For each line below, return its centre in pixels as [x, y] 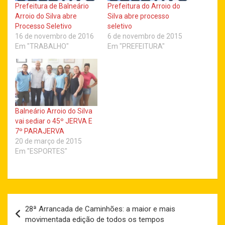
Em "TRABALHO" [42, 46]
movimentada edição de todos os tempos [95, 219]
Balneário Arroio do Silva [54, 111]
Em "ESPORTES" [41, 151]
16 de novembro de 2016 [54, 36]
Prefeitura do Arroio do [144, 6]
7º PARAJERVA [40, 131]
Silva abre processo [138, 16]
